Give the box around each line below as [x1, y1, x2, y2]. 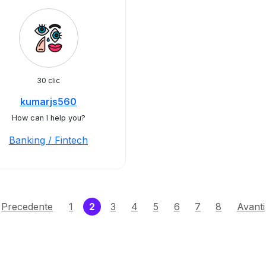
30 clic [37, 76, 60, 85]
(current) [94, 200, 138, 212]
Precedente [1, 201, 53, 213]
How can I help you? [11, 113, 85, 122]
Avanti [236, 201, 265, 213]
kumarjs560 [20, 96, 77, 107]
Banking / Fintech [9, 134, 88, 146]
